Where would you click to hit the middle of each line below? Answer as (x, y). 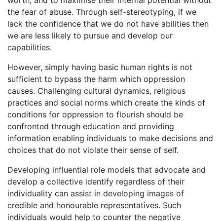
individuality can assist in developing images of (96, 193)
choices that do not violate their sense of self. (93, 150)
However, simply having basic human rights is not (100, 67)
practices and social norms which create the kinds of (106, 103)
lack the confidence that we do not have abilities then (108, 24)
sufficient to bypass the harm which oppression (96, 79)
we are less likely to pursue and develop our (90, 36)
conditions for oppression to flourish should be (95, 114)
